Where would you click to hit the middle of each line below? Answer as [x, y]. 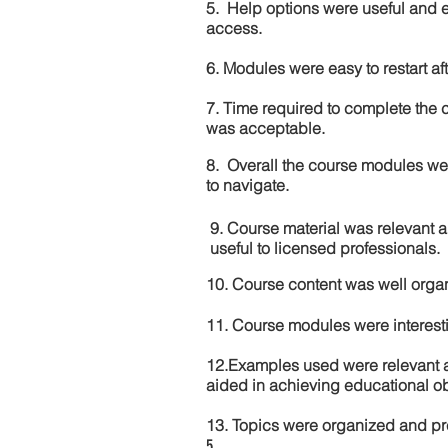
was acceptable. [265, 128]
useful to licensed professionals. [325, 248]
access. [234, 28]
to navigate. [247, 185]
